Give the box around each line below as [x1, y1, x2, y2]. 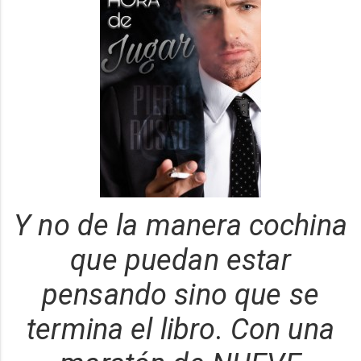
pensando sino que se [42, 278, 319, 313]
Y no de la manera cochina [14, 209, 347, 243]
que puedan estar [70, 243, 291, 278]
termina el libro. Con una [27, 313, 334, 347]
